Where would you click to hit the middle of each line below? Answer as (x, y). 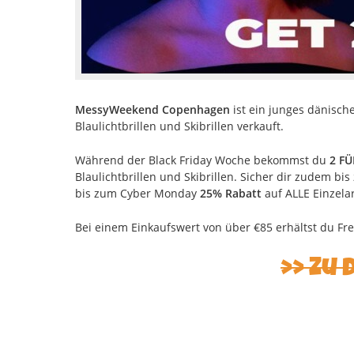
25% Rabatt (230, 193)
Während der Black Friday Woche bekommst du (202, 160)
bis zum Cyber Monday (137, 193)
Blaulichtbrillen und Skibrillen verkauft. (179, 126)
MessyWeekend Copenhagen (152, 109)
